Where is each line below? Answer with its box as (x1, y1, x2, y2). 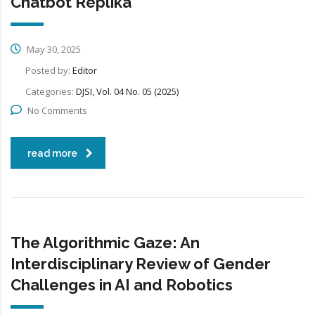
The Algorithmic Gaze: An (11, 233, 200, 252)
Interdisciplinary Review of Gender (11, 255, 271, 274)
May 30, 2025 (25, 43, 81, 56)
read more (27, 148, 77, 160)
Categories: (25, 85, 76, 98)
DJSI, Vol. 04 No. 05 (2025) (76, 85, 179, 98)
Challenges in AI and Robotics (11, 276, 233, 295)
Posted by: (25, 64, 72, 77)
